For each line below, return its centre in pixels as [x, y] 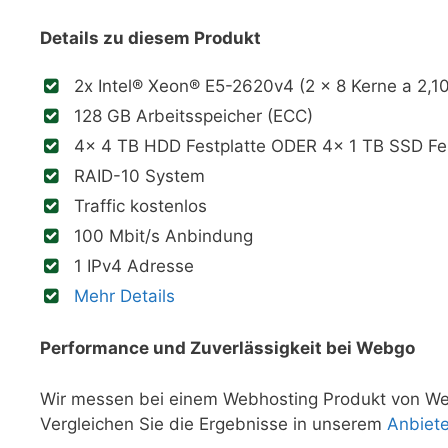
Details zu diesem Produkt [150, 37]
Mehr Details [124, 295]
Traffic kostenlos [140, 205]
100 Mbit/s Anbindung [163, 235]
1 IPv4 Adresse [134, 265]
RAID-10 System [139, 175]
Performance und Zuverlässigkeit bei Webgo [227, 348]
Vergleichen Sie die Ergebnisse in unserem [213, 423]
